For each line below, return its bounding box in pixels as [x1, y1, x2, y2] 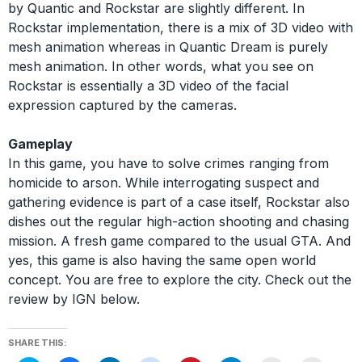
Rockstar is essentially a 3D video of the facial [8, 78, 288, 94]
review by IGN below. [8, 291, 140, 307]
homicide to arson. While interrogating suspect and [8, 175, 319, 191]
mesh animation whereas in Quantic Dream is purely [8, 39, 328, 55]
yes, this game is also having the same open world [8, 252, 316, 268]
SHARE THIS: [8, 337, 67, 348]
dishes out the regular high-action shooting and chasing [8, 213, 349, 229]
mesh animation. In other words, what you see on [8, 58, 314, 74]
